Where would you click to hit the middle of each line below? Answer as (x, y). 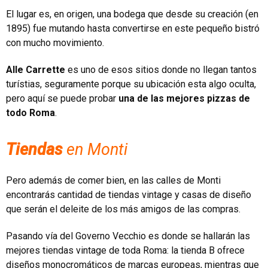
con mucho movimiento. (55, 42)
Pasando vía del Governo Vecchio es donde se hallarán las (128, 236)
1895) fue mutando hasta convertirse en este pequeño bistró (133, 28)
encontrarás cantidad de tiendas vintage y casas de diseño (129, 194)
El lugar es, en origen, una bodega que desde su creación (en (132, 14)
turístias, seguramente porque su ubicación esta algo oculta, (131, 84)
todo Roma (31, 112)
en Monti (95, 149)
